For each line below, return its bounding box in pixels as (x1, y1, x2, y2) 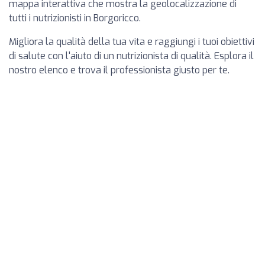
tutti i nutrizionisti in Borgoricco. (9, 11, 141, 24)
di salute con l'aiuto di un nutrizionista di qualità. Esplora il (9, 49, 254, 62)
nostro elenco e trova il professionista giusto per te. (9, 63, 230, 76)
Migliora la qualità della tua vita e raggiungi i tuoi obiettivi (9, 35, 254, 48)
